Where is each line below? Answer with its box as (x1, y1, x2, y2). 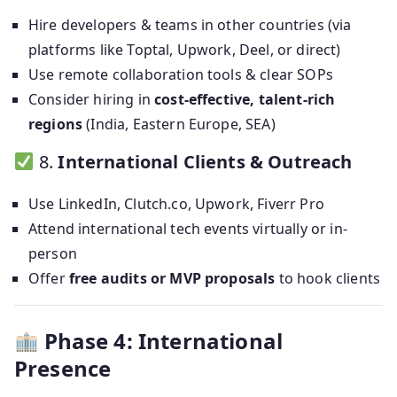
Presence (14, 354, 112, 384)
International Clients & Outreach (58, 150, 353, 175)
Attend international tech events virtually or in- (28, 219, 347, 239)
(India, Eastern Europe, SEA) (82, 114, 276, 135)
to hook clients (275, 269, 381, 289)
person (28, 244, 77, 264)
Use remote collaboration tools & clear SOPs (28, 65, 333, 85)
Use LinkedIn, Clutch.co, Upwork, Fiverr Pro (28, 194, 324, 214)
